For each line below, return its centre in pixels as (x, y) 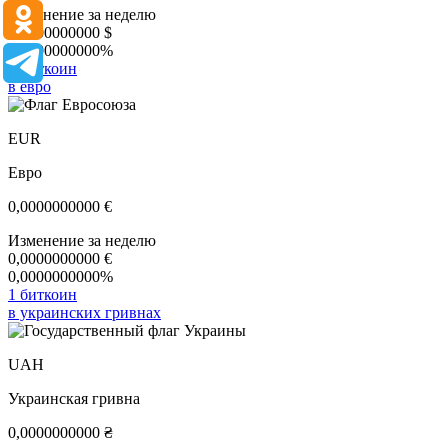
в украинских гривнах (84, 313)
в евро (29, 87)
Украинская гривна (74, 399)
